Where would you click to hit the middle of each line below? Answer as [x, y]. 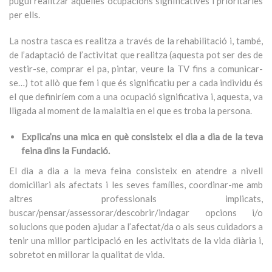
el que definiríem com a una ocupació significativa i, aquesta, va [136, 97]
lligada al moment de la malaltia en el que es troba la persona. [131, 110]
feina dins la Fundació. [66, 151]
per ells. [25, 15]
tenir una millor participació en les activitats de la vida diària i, [136, 240]
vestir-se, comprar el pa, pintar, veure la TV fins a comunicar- [136, 69]
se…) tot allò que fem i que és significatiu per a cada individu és [136, 83]
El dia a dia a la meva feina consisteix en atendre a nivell [136, 171]
